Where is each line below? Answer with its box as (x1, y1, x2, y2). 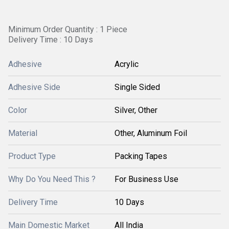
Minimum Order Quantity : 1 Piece (8, 25, 127, 34)
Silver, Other (114, 105, 157, 115)
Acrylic (114, 59, 139, 69)
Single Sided (114, 82, 160, 92)
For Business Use (114, 174, 178, 184)
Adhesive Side (8, 82, 60, 92)
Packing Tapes (114, 151, 167, 161)
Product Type (8, 151, 56, 161)
